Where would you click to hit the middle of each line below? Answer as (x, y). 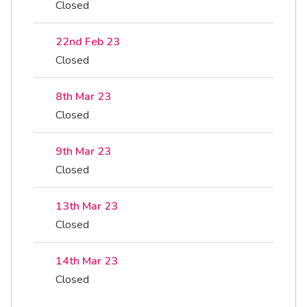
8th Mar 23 (83, 97)
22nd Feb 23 (88, 42)
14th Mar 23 (87, 261)
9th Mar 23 (83, 151)
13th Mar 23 (87, 206)
